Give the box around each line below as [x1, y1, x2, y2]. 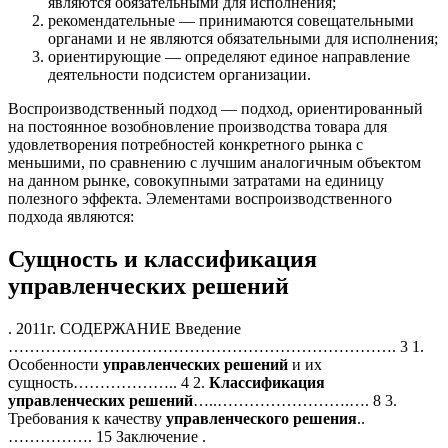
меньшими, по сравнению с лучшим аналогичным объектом [8, 154, 421, 172]
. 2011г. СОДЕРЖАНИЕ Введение [8, 320, 241, 338]
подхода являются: [8, 208, 134, 226]
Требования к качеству [8, 410, 166, 428]
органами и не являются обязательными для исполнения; [48, 30, 438, 48]
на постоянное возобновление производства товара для [8, 118, 387, 136]
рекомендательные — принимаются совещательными [48, 12, 414, 30]
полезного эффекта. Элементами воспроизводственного [8, 190, 392, 208]
